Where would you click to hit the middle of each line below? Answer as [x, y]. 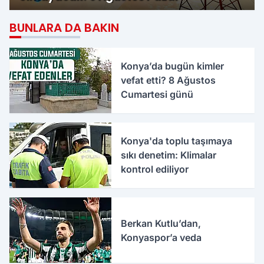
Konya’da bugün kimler [173, 66]
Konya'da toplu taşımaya [177, 141]
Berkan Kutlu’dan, [161, 223]
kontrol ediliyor [155, 169]
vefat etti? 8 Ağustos [169, 80]
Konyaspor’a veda [161, 237]
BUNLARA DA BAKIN [64, 27]
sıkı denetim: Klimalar [169, 155]
